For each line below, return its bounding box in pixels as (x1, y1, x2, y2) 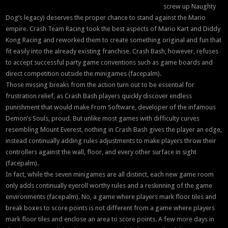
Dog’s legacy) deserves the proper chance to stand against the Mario (6, 14, 206, 22)
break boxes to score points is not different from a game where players (6, 204, 215, 212)
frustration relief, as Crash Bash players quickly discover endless (6, 92, 192, 100)
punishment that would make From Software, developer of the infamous (6, 103, 216, 111)
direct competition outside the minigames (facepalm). (6, 70, 162, 78)
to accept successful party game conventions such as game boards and (6, 59, 213, 67)
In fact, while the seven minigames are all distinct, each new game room (6, 170, 214, 179)
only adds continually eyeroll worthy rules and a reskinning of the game (6, 182, 213, 190)
